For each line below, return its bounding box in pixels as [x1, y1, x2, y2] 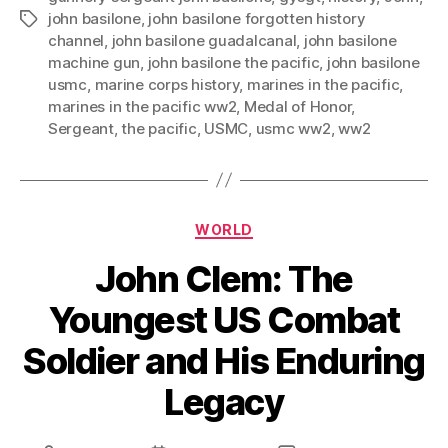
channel [48, 30, 105, 50]
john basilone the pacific [147, 52, 320, 72]
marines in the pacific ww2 [48, 96, 237, 116]
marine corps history [94, 74, 240, 94]
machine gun [48, 52, 141, 72]
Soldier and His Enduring [23, 339, 425, 384]
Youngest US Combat [48, 298, 400, 343]
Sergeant [48, 118, 114, 138]
